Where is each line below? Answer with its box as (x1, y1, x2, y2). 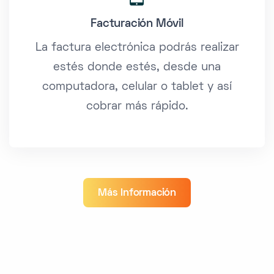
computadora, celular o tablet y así (42, 82, 232, 93)
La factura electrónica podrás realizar (35, 43, 239, 54)
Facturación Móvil (91, 19, 183, 30)
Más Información (98, 188, 176, 199)
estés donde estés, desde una (53, 62, 221, 73)
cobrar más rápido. (86, 102, 188, 113)
